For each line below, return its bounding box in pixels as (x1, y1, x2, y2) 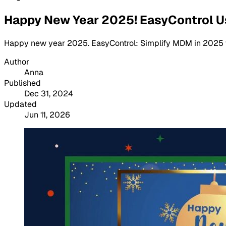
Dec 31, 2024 (24, 88, 73, 99)
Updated (4, 98, 37, 109)
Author (4, 56, 29, 67)
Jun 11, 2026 (24, 109, 70, 120)
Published (4, 77, 41, 88)
